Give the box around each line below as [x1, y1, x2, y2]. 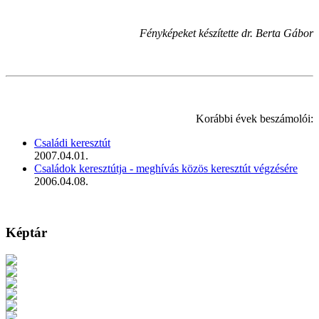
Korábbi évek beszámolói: [193, 112, 313, 125]
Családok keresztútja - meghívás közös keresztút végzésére [34, 162, 298, 174]
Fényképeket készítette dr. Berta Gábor [140, 26, 313, 39]
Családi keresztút [34, 136, 110, 149]
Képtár [6, 225, 47, 241]
